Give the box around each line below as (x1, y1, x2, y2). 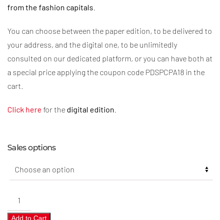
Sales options (7, 142, 56, 152)
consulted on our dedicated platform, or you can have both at (7, 53, 213, 63)
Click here (7, 104, 42, 114)
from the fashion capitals (7, 2, 93, 12)
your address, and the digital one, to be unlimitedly (7, 39, 177, 49)
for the (42, 104, 67, 114)
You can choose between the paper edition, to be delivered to (7, 26, 212, 35)
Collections (7, 205, 46, 215)
